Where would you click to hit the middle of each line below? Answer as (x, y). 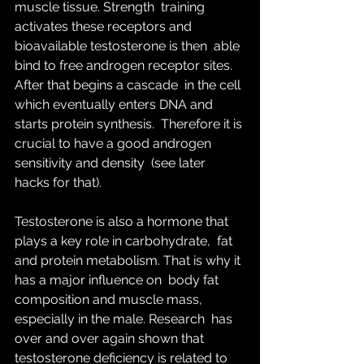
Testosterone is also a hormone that (123, 221)
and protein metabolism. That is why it (129, 260)
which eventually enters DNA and (115, 104)
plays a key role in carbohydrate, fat (125, 241)
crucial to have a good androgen (115, 143)
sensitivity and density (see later (112, 163)
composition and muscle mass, (110, 299)
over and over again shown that (111, 338)
